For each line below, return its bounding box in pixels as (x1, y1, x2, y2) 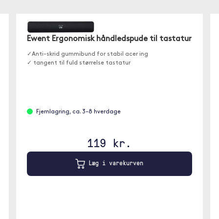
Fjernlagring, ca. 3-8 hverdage (36, 109, 121, 115)
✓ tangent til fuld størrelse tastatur (27, 60, 131, 66)
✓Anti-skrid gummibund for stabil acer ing (27, 51, 149, 57)
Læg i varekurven (85, 158, 144, 167)
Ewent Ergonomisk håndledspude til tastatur (27, 35, 192, 43)
